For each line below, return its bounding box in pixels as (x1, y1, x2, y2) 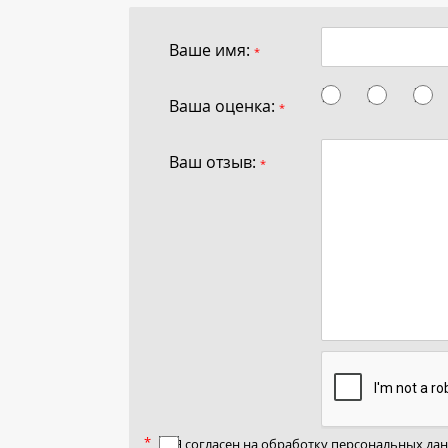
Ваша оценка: (169, 94, 279, 117)
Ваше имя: (169, 38, 254, 61)
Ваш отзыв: (169, 150, 260, 173)
